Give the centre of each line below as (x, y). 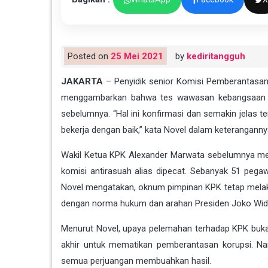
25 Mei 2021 (137, 57)
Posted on (89, 57)
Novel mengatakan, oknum (115, 188)
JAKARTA (82, 82)
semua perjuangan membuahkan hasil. (136, 261)
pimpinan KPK (195, 188)
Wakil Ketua (86, 155)
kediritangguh (216, 57)
